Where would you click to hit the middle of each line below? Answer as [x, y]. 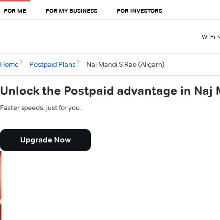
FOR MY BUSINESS [71, 10]
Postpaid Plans [52, 65]
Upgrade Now [45, 140]
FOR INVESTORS [139, 10]
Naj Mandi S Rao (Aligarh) [125, 65]
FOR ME [15, 10]
